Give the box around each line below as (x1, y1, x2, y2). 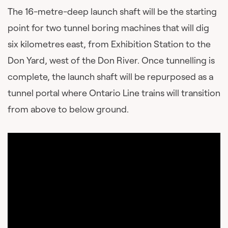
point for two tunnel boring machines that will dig (8, 21, 209, 34)
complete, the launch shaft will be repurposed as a (8, 70, 213, 82)
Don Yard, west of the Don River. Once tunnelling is (8, 54, 215, 66)
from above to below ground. (8, 103, 129, 115)
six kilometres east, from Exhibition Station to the (8, 38, 211, 50)
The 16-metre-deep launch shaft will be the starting (8, 5, 217, 17)
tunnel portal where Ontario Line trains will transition (8, 87, 220, 99)
